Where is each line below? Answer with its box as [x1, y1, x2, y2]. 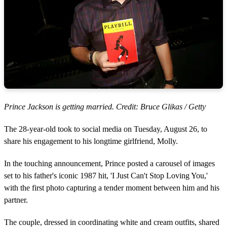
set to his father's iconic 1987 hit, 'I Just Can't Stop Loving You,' [4, 171, 208, 180]
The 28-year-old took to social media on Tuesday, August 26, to [4, 124, 207, 133]
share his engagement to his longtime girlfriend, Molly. [4, 136, 178, 145]
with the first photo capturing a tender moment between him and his [4, 183, 219, 192]
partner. [4, 195, 28, 204]
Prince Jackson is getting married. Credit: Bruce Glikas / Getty [4, 102, 206, 111]
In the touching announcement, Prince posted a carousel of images [4, 159, 215, 168]
